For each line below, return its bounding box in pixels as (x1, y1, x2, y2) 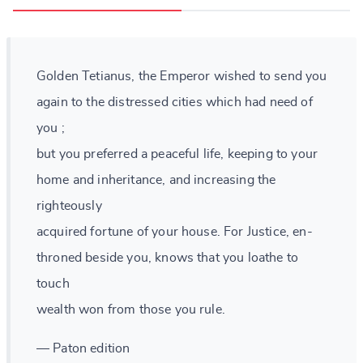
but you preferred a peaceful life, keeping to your (36, 147, 318, 160)
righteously (36, 199, 102, 212)
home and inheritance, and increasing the (36, 173, 276, 186)
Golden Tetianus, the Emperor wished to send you (36, 69, 327, 83)
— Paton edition (36, 341, 130, 355)
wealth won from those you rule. (36, 302, 225, 316)
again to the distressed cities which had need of (36, 95, 313, 109)
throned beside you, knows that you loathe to (36, 250, 299, 264)
